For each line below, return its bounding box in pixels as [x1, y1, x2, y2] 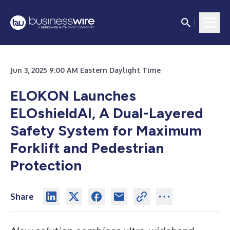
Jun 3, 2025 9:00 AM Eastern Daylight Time [10, 66, 161, 74]
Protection [10, 157, 82, 174]
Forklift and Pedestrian [10, 139, 164, 157]
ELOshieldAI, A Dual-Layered [10, 104, 203, 122]
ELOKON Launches [10, 87, 136, 104]
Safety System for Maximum [10, 122, 202, 139]
